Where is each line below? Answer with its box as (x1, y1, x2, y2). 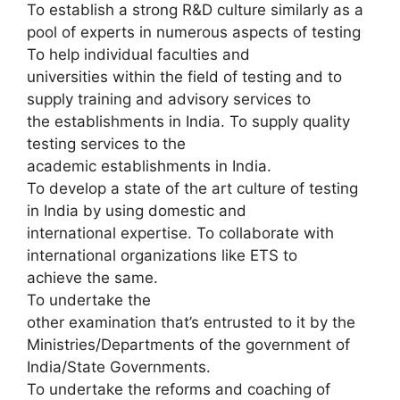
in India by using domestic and (27, 202, 246, 220)
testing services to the (27, 135, 186, 153)
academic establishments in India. (27, 157, 271, 175)
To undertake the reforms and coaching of (27, 380, 330, 398)
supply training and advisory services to (27, 90, 311, 108)
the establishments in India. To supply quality (27, 112, 350, 130)
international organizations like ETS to (27, 246, 297, 264)
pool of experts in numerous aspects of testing (27, 23, 361, 41)
